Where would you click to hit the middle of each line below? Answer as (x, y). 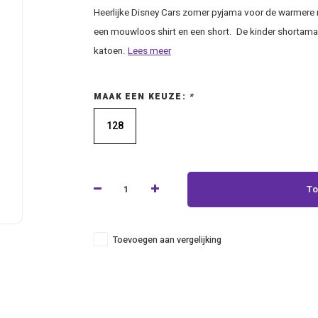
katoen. (111, 51)
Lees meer (149, 51)
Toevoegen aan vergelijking (167, 240)
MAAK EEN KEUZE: (142, 97)
